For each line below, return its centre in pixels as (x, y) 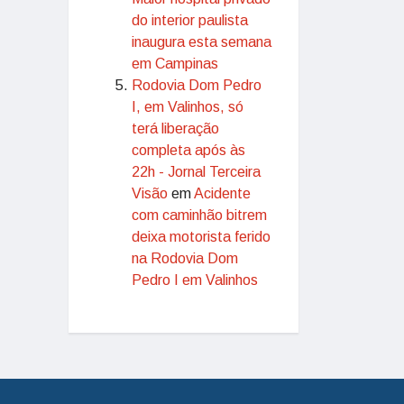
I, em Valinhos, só (188, 107)
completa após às (188, 150)
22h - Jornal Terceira (196, 172)
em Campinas (175, 64)
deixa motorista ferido (201, 237)
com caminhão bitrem (199, 215)
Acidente (222, 193)
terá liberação (175, 129)
